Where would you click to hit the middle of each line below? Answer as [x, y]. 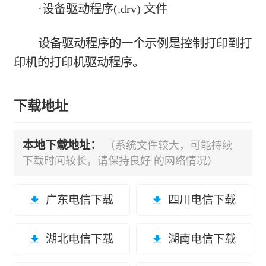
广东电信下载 [79, 200]
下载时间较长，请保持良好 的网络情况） [121, 161]
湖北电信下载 [79, 239]
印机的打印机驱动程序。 [79, 62]
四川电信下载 [202, 200]
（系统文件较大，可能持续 [169, 146]
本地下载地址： [64, 145]
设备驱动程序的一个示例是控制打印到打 [145, 43]
